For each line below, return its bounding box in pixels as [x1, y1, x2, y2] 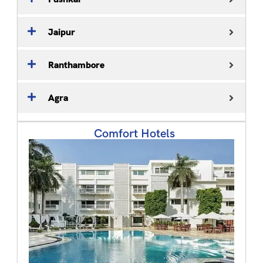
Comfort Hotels [94, 126, 175, 141]
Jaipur [48, 25, 75, 38]
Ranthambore [48, 58, 104, 71]
